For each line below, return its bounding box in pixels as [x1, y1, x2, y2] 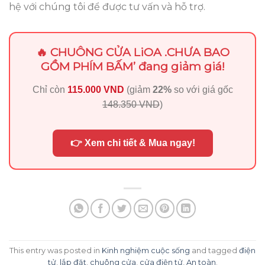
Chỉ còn [32, 85, 67, 95]
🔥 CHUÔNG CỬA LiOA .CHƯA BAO [35, 45, 230, 60]
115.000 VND [67, 85, 124, 95]
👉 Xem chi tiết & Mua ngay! [70, 138, 195, 148]
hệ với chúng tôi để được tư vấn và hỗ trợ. [9, 1, 205, 13]
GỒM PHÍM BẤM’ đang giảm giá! [40, 59, 225, 74]
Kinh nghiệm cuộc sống [102, 245, 190, 255]
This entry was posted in [9, 245, 102, 255]
